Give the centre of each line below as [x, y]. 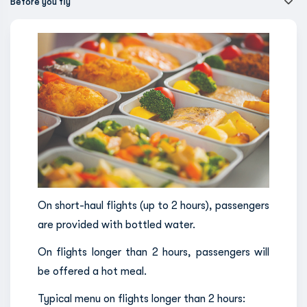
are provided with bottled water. [116, 224]
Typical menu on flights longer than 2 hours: [142, 298]
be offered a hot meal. [92, 271]
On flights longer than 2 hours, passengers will [153, 252]
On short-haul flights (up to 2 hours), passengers [153, 205]
